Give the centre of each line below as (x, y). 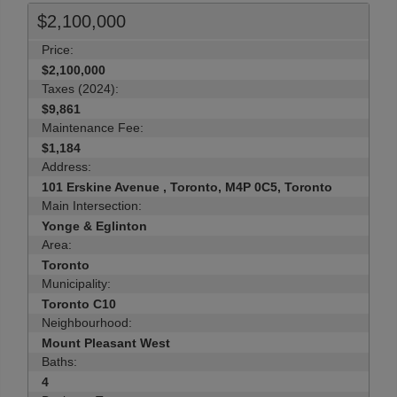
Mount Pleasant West (106, 343)
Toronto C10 (79, 304)
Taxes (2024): (80, 89)
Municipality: (76, 284)
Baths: (59, 362)
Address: (66, 167)
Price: (58, 50)
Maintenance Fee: (93, 128)
